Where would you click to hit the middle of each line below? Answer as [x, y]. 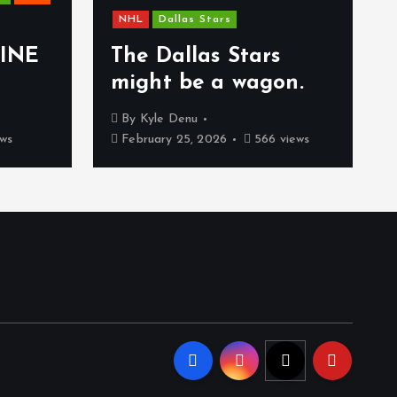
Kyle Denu [169, 120]
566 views [280, 140]
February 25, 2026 [173, 140]
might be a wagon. [207, 84]
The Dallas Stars [196, 57]
